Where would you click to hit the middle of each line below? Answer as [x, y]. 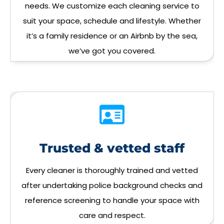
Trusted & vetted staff [112, 148]
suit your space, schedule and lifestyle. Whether [112, 21]
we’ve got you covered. [112, 51]
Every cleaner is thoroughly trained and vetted [112, 170]
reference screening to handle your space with [112, 200]
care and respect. [112, 215]
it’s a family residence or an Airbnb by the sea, [112, 36]
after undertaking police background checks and [112, 185]
